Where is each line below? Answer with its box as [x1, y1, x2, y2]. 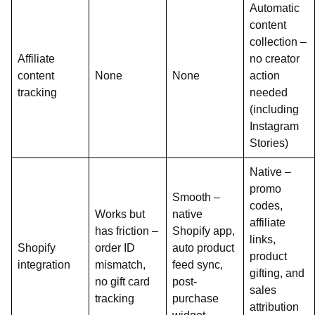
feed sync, [172, 259, 223, 271]
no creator [250, 53, 300, 65]
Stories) [250, 137, 288, 149]
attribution [250, 301, 299, 313]
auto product [172, 242, 234, 254]
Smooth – [172, 191, 220, 203]
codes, [250, 200, 283, 212]
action [250, 70, 280, 82]
